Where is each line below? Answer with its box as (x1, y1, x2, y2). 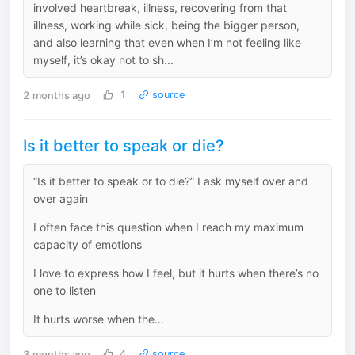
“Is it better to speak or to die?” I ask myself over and (33, 174, 308, 188)
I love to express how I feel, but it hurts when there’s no (33, 266, 319, 280)
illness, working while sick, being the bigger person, (33, 18, 300, 32)
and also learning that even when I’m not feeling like (33, 36, 301, 49)
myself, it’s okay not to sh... (33, 53, 174, 67)
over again (33, 192, 88, 205)
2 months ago (23, 88, 90, 101)
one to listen (33, 284, 96, 297)
